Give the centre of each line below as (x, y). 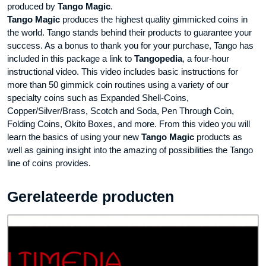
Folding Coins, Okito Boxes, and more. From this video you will (129, 124)
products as (218, 137)
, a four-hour (206, 59)
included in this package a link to (71, 59)
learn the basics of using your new (74, 137)
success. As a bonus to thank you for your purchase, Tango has (130, 46)
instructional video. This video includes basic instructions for (123, 72)
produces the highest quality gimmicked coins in (154, 20)
